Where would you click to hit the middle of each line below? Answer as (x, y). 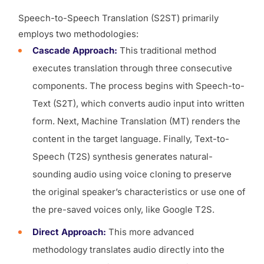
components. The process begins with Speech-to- (138, 85)
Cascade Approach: (75, 50)
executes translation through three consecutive (132, 68)
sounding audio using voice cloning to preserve (132, 174)
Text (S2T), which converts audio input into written (138, 103)
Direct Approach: (70, 232)
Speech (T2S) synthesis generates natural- (123, 156)
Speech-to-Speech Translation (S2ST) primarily (118, 18)
